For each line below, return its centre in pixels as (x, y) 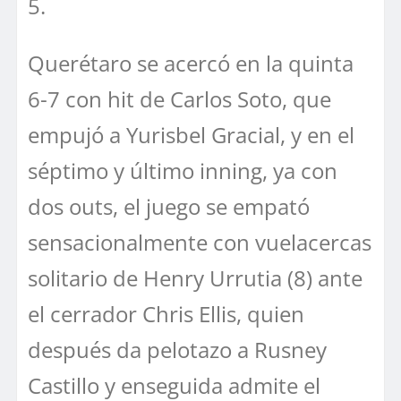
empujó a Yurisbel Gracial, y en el (191, 134)
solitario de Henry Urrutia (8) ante (195, 277)
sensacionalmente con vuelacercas (200, 242)
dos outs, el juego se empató (169, 206)
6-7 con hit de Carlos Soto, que (179, 98)
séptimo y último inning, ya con (183, 170)
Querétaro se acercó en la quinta (191, 63)
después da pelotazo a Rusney (177, 349)
